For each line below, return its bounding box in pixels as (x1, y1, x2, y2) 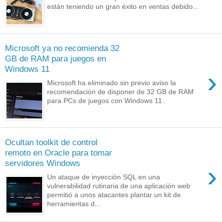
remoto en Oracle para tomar (5, 147, 112, 158)
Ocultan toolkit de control (5, 137, 98, 147)
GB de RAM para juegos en (5, 53, 106, 63)
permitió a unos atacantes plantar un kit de (47, 191, 181, 199)
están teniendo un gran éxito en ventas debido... (47, 2, 199, 11)
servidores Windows (5, 158, 80, 168)
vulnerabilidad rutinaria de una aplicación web (47, 182, 191, 190)
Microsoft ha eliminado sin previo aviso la (47, 79, 176, 87)
